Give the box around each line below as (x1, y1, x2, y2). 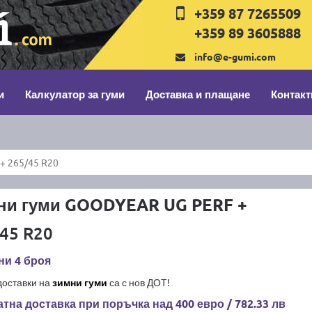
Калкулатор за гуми (25, 87, 125, 101)
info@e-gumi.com (194, 50, 276, 63)
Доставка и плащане (146, 87, 250, 101)
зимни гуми (52, 276, 107, 288)
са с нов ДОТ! (107, 276, 170, 288)
